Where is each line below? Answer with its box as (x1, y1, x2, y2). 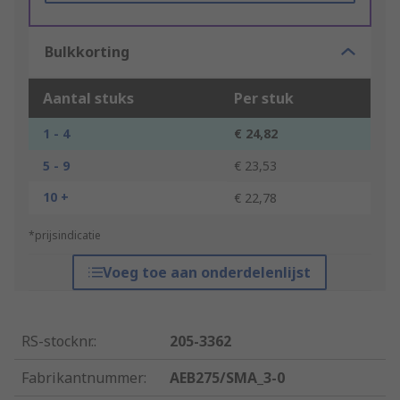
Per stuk (234, 88, 294, 109)
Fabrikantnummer (21, 368, 144, 388)
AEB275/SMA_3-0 (170, 368, 286, 388)
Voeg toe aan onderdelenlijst (103, 262, 312, 283)
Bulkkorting (45, 42, 129, 62)
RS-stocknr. (21, 331, 94, 352)
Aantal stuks (43, 88, 134, 109)
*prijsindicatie (29, 228, 101, 244)
